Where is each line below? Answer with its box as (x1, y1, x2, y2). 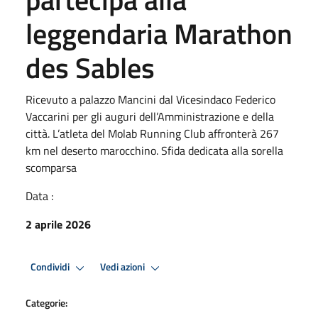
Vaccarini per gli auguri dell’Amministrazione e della (26, 107, 274, 125)
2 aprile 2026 (26, 215, 91, 233)
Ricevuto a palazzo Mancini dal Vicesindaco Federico (26, 90, 275, 108)
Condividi (31, 259, 72, 275)
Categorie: (26, 295, 67, 310)
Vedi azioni (100, 259, 147, 275)
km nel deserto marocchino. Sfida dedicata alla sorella (26, 141, 283, 159)
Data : (26, 187, 53, 204)
